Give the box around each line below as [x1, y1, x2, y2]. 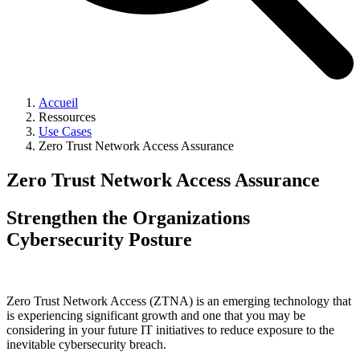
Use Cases [39, 124, 92, 138]
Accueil [39, 95, 78, 109]
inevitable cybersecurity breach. [6, 337, 170, 351]
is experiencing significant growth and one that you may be [6, 308, 305, 322]
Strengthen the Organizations [6, 207, 250, 228]
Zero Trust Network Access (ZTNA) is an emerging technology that [6, 293, 351, 308]
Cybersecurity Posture [6, 228, 192, 250]
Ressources [39, 109, 96, 124]
